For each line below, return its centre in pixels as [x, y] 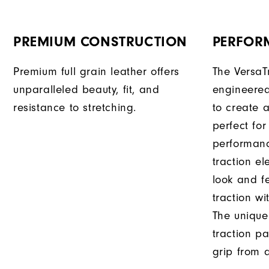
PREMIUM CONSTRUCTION [100, 42]
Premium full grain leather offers [96, 71]
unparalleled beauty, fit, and [86, 89]
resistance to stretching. [75, 107]
